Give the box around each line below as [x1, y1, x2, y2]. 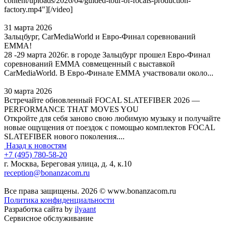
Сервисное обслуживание [4, 214, 93, 222]
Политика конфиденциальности [4, 196, 115, 204]
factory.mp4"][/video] [4, 5, 73, 14]
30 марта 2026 [4, 87, 52, 95]
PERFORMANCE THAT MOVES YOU [4, 105, 139, 114]
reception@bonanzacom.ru [4, 168, 90, 177]
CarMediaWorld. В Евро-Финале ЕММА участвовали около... [4, 69, 213, 77]
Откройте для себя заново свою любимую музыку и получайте [4, 114, 220, 123]
